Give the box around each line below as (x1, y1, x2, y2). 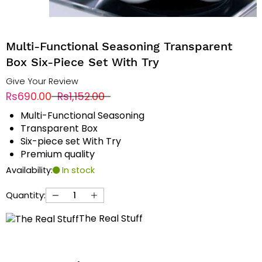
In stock (59, 164, 95, 177)
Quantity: (5, 189, 46, 202)
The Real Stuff (78, 212, 143, 226)
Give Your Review (5, 75, 78, 88)
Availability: (5, 164, 53, 177)
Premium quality (20, 147, 95, 161)
